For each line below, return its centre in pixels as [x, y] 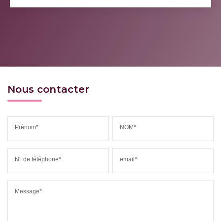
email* [129, 159]
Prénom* [27, 127]
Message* [28, 191]
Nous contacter [48, 89]
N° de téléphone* [38, 159]
